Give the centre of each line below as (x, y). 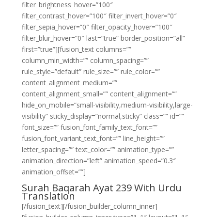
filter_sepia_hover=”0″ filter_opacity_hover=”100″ (97, 27)
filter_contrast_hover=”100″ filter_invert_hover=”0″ (99, 16)
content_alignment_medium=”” (69, 83)
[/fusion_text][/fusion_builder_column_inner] (89, 206)
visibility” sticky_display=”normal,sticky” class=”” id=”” (103, 116)
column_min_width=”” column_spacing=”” (85, 60)
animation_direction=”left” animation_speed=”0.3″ (99, 161)
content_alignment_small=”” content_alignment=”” (99, 94)
